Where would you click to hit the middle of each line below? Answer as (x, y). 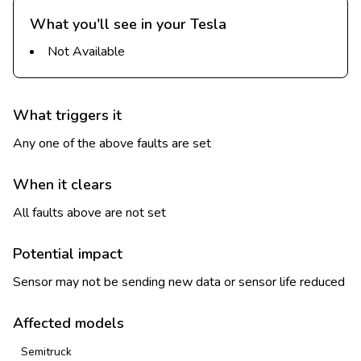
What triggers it (67, 115)
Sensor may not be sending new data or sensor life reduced (179, 282)
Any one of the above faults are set (112, 143)
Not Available (86, 52)
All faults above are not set (89, 213)
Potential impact (68, 254)
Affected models (68, 323)
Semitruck (46, 352)
